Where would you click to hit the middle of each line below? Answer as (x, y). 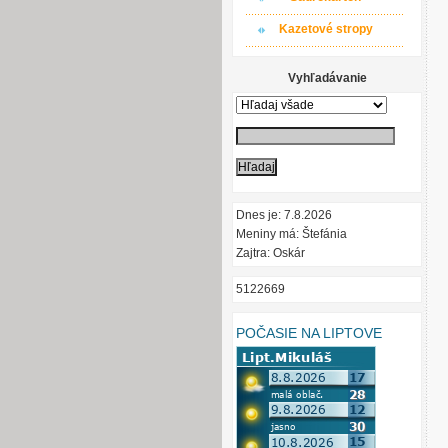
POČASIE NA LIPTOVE (309, 332)
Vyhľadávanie (327, 78)
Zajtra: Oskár (270, 253)
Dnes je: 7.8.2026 (284, 215)
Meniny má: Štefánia (291, 234)
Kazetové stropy (325, 29)
